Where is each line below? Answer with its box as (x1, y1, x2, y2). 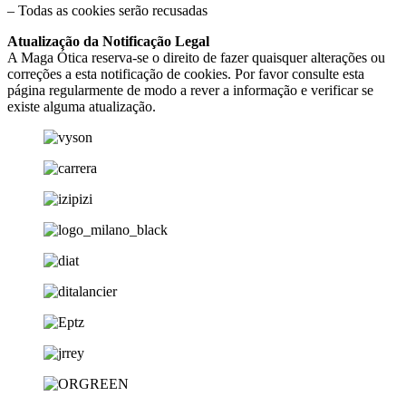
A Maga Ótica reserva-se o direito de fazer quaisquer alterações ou (7, 50, 385, 66)
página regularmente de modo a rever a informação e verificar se (7, 82, 373, 99)
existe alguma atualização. (7, 99, 156, 115)
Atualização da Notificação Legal (7, 34, 209, 50)
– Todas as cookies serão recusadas (7, 3, 208, 19)
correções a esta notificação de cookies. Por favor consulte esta (7, 66, 364, 82)
